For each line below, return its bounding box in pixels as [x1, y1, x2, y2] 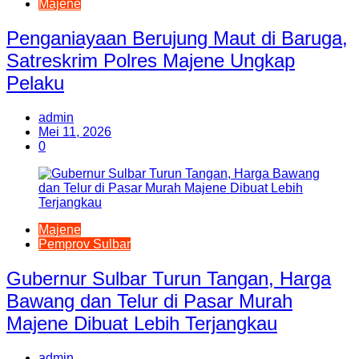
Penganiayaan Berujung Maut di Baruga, [6, 26, 348, 49]
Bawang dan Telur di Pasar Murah [6, 289, 292, 312]
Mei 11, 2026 [38, 124, 111, 139]
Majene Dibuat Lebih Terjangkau [6, 312, 277, 334]
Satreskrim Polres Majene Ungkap [6, 49, 295, 71]
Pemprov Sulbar [38, 236, 131, 251]
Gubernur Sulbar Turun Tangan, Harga [6, 267, 331, 289]
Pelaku [6, 71, 64, 94]
